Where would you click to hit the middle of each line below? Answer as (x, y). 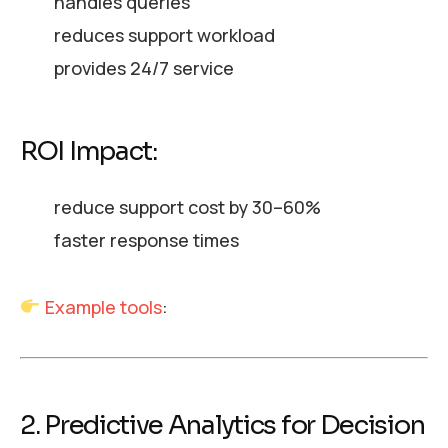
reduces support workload (164, 35)
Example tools (103, 306)
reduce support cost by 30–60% (187, 206)
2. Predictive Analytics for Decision (222, 426)
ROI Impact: (88, 152)
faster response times (146, 239)
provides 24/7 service (143, 68)
